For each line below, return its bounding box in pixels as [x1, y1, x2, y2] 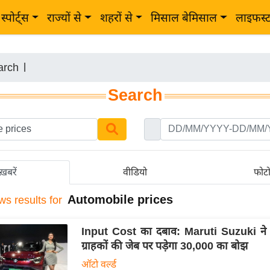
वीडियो [123, 166, 148, 177]
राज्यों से [47, 11, 82, 24]
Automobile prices [67, 192, 173, 206]
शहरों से [99, 11, 133, 24]
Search [107, 86, 163, 104]
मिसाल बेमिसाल [151, 11, 218, 24]
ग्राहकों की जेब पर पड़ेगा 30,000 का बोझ [81, 239, 248, 252]
